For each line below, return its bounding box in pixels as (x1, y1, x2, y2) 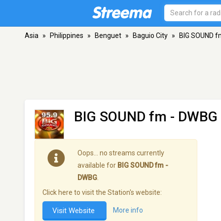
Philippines (50, 32, 83, 39)
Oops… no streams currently (77, 149, 164, 157)
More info (113, 206, 143, 215)
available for (77, 161, 117, 169)
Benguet (95, 32, 121, 39)
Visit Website (52, 206, 97, 215)
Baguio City (133, 32, 168, 39)
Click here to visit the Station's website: (42, 188, 162, 196)
